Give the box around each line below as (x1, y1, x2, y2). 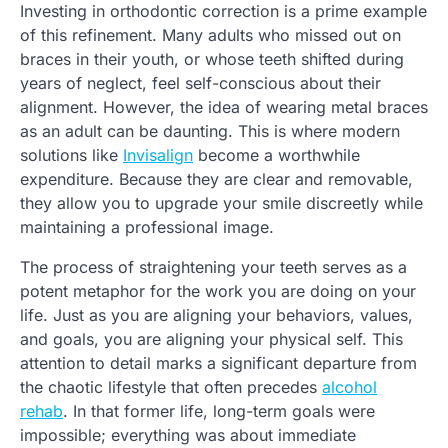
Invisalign (123, 144, 193, 165)
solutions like (20, 144, 123, 165)
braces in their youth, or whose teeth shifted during (20, 48, 404, 69)
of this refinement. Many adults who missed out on (20, 24, 401, 45)
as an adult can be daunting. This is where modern (20, 120, 400, 141)
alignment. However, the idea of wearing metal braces (20, 96, 428, 117)
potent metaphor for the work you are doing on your (20, 280, 416, 301)
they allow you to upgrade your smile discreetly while (20, 192, 423, 213)
